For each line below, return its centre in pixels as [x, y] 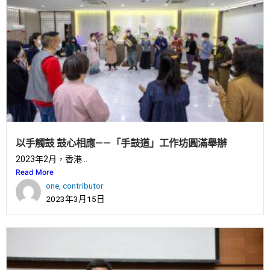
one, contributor [75, 186]
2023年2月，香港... [52, 159]
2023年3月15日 [75, 199]
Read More [35, 172]
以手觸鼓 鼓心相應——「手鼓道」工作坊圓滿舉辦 [121, 143]
